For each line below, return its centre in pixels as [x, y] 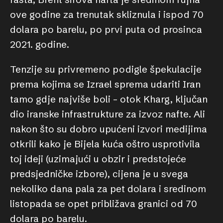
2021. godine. [40, 44]
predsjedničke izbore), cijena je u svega [99, 174]
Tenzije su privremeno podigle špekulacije [106, 69]
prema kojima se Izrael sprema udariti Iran [105, 84]
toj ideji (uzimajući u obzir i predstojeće [98, 159]
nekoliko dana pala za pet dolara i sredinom [108, 189]
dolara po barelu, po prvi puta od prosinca [106, 29]
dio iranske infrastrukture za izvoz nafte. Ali [108, 114]
